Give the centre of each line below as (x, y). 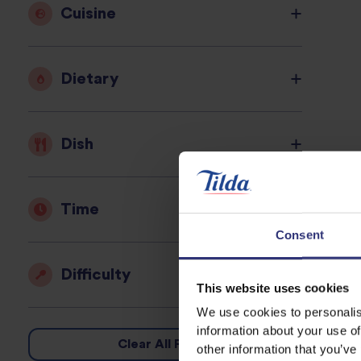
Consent (300, 234)
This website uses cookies (273, 288)
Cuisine (88, 13)
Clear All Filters (165, 344)
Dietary (89, 79)
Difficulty (95, 274)
